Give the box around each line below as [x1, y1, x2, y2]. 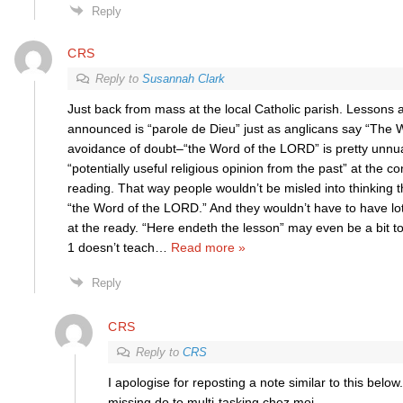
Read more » [170, 240, 246, 255]
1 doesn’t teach [67, 240, 155, 255]
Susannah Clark [141, 72, 225, 85]
